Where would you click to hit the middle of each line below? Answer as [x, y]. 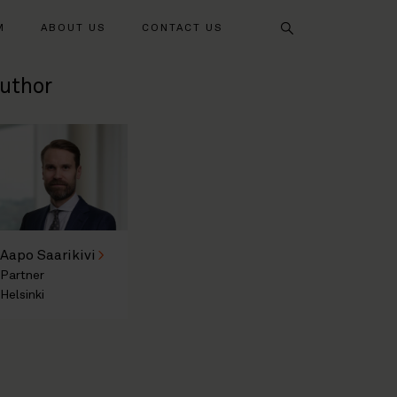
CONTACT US [183, 28]
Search [95, 24]
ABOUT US [74, 28]
